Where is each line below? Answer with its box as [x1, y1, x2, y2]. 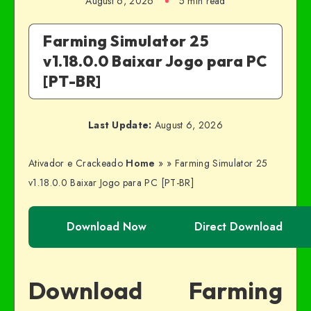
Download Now [67, 219, 146, 235]
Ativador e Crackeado [28, 156, 123, 170]
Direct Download [194, 219, 283, 235]
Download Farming [28, 275, 283, 305]
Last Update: [87, 118, 152, 132]
